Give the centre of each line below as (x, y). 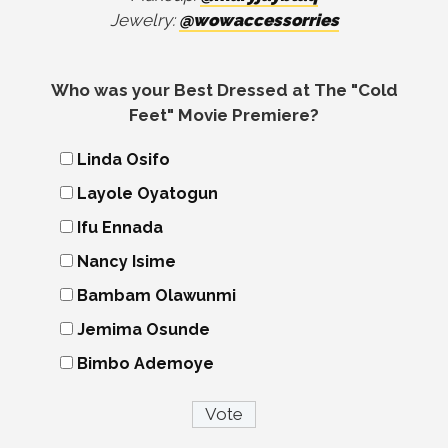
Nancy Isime (126, 262)
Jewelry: (144, 20)
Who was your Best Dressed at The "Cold (224, 90)
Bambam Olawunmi (156, 296)
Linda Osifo (123, 160)
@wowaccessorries (258, 20)
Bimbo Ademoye (145, 364)
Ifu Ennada (120, 228)
